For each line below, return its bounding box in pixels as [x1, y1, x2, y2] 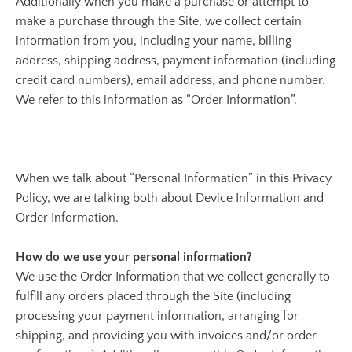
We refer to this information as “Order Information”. [16, 93, 297, 107]
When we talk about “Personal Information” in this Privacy [16, 171, 332, 185]
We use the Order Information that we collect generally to [16, 269, 330, 284]
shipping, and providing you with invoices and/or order [16, 328, 317, 343]
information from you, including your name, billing [16, 34, 291, 48]
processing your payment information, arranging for [16, 309, 299, 323]
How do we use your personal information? [16, 250, 252, 264]
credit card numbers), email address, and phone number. [16, 73, 325, 87]
